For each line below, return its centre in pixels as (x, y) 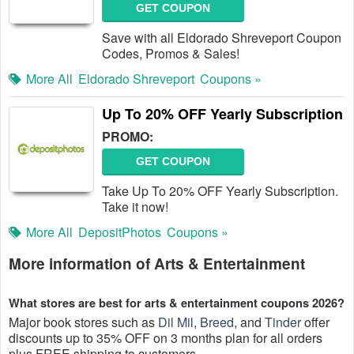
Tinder (283, 322)
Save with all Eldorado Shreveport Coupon (222, 38)
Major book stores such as (83, 322)
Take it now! (135, 207)
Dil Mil (176, 322)
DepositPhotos (120, 232)
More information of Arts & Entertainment (157, 264)
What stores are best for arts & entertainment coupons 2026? (177, 303)
